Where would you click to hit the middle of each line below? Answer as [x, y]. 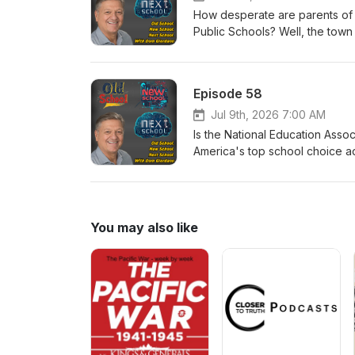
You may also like [144, 227]
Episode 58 [228, 94]
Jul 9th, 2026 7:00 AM [268, 115]
